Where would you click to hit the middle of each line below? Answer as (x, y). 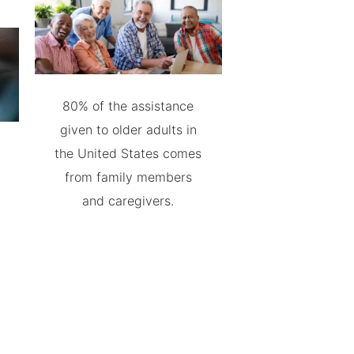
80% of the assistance (128, 106)
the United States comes (128, 153)
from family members (128, 177)
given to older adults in (128, 130)
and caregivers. (128, 201)
